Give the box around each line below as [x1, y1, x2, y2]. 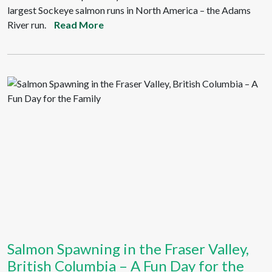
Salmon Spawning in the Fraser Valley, [7, 240, 249, 257]
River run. [7, 19, 46, 30]
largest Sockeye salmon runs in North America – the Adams [7, 4, 251, 16]
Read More [54, 19, 104, 30]
